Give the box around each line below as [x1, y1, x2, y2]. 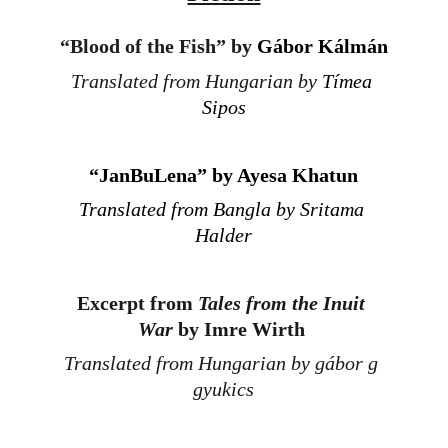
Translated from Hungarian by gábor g [64, 352, 384, 374]
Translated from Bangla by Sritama [78, 198, 369, 220]
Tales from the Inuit [198, 292, 371, 314]
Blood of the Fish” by [70, 35, 257, 57]
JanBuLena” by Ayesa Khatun [99, 164, 359, 186]
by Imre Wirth [172, 318, 305, 340]
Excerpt [77, 292, 151, 314]
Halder [195, 224, 253, 246]
